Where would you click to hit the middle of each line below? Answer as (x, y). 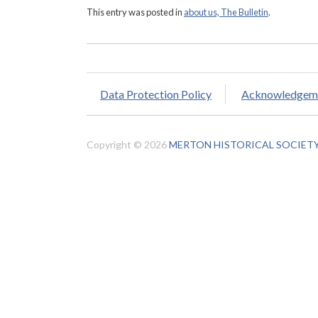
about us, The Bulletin (226, 12)
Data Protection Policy (156, 94)
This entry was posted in (135, 12)
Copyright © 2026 (128, 145)
